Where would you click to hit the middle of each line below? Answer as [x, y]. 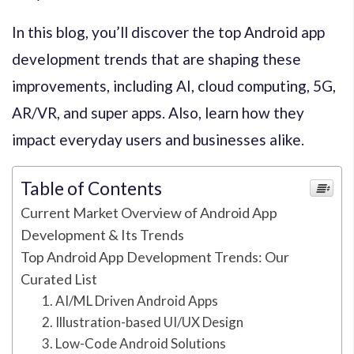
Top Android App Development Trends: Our [155, 256]
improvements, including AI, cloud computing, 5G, [174, 85]
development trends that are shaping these [156, 58]
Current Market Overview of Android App [149, 212]
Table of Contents [91, 188]
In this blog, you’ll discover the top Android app [168, 32]
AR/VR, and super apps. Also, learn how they [158, 112]
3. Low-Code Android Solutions [134, 343]
